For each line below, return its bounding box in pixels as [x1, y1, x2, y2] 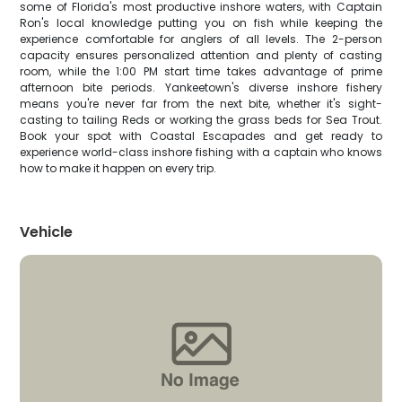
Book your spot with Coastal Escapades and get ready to [20, 128, 382, 144]
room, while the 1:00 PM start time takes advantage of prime [20, 64, 382, 79]
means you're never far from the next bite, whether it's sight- [20, 96, 382, 111]
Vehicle [20, 222, 74, 242]
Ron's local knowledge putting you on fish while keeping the [20, 15, 382, 31]
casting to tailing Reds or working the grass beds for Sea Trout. [20, 112, 382, 127]
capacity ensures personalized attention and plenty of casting [20, 48, 382, 63]
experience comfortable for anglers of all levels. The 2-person [20, 31, 382, 47]
